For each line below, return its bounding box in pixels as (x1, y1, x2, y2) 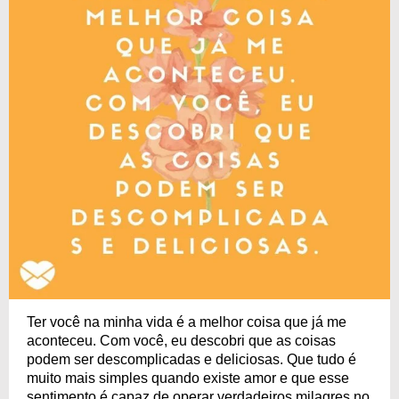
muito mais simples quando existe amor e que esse (27, 370, 349, 386)
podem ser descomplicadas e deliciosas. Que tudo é (27, 352, 356, 367)
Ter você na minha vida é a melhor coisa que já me (27, 314, 346, 330)
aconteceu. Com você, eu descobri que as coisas (27, 333, 336, 348)
